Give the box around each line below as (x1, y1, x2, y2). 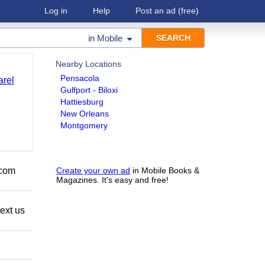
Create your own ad (56, 166, 130, 175)
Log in (44, 6, 67, 15)
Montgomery (60, 121, 108, 130)
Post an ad (135, 6, 176, 15)
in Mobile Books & (130, 166, 199, 175)
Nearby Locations (56, 59, 121, 69)
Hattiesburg (60, 97, 104, 106)
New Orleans (60, 109, 109, 118)
